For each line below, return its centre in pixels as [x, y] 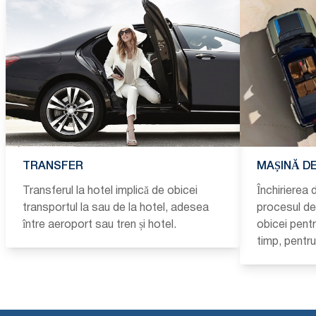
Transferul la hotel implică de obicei [110, 191]
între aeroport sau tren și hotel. [99, 225]
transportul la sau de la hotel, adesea [116, 208]
